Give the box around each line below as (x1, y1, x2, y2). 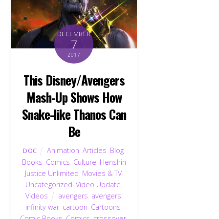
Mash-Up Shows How (26, 87, 122, 106)
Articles (82, 145, 107, 155)
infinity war (25, 202, 60, 212)
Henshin (99, 157, 126, 167)
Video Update (76, 179, 121, 189)
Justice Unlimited (24, 168, 79, 178)
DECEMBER (57, 29, 91, 38)
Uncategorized (25, 179, 73, 189)
